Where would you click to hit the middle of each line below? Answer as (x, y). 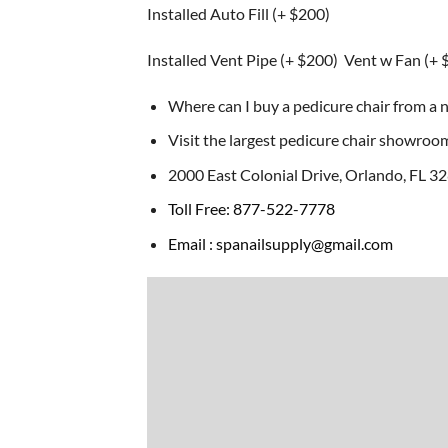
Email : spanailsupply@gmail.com (280, 244)
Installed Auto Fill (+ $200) (238, 14)
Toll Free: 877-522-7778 (251, 209)
